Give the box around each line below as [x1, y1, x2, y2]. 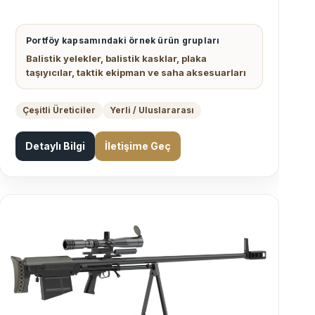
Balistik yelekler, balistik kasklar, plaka [26, 53, 207, 65]
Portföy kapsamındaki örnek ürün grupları [26, 35, 220, 46]
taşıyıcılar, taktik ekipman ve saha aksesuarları [26, 67, 246, 79]
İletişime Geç [105, 140, 171, 153]
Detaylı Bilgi [25, 140, 85, 153]
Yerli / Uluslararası [110, 105, 194, 116]
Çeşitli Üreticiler [22, 105, 96, 116]
